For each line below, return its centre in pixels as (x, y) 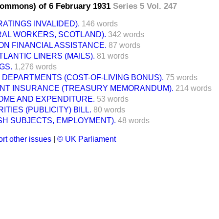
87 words (124, 45)
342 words (126, 34)
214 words (194, 88)
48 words (134, 120)
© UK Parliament (87, 139)
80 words (109, 109)
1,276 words (35, 66)
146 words (100, 23)
